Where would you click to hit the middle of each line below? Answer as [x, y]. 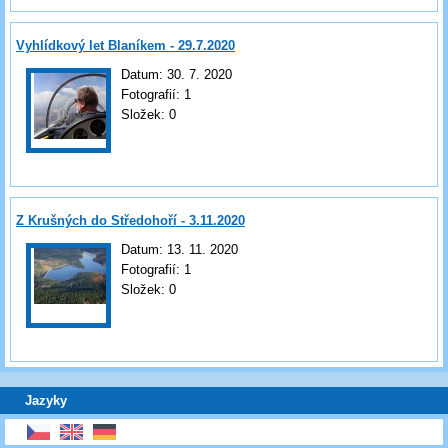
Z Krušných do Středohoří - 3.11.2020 [130, 220]
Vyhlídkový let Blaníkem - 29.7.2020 [125, 45]
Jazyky [46, 400]
